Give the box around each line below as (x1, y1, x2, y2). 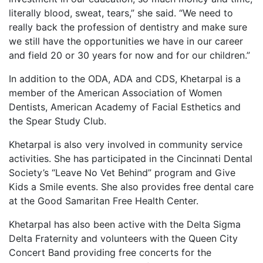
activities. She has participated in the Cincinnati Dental (9, 153, 252, 165)
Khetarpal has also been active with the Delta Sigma (9, 218, 241, 231)
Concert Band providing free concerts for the (9, 247, 211, 259)
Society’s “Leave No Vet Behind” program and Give (9, 167, 235, 179)
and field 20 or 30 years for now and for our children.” (9, 49, 250, 62)
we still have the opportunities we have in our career (9, 35, 243, 48)
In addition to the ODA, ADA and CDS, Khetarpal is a (9, 73, 241, 85)
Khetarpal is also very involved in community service (9, 139, 242, 151)
